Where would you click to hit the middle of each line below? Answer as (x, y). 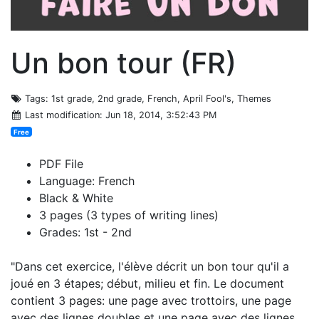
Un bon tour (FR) (124, 63)
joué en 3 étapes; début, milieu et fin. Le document (147, 283)
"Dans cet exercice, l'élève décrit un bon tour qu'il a (150, 266)
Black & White (76, 198)
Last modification (63, 115)
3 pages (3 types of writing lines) (129, 215)
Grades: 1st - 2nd (85, 232)
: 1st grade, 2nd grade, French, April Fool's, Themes (159, 98)
